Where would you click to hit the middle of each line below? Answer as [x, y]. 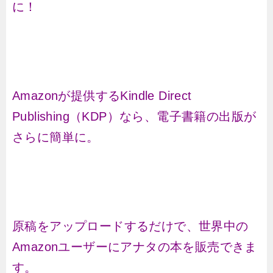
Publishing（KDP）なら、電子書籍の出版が [134, 116]
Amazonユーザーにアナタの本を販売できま [135, 247]
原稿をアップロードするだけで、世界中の [130, 226]
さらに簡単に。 [56, 137]
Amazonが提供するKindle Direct [102, 96]
